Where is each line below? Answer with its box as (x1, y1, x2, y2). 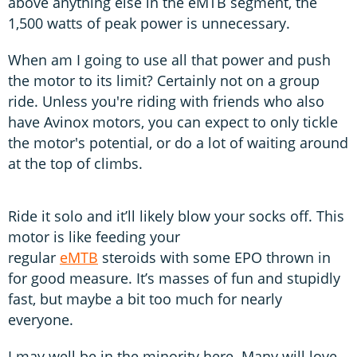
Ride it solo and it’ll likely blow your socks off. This (8, 206, 344, 226)
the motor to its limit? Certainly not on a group (8, 70, 320, 90)
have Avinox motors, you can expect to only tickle (8, 112, 338, 131)
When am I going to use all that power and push (8, 49, 331, 69)
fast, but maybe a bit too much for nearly (8, 288, 282, 308)
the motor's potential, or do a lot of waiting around (8, 132, 348, 152)
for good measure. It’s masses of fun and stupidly (8, 268, 340, 288)
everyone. (8, 309, 77, 329)
